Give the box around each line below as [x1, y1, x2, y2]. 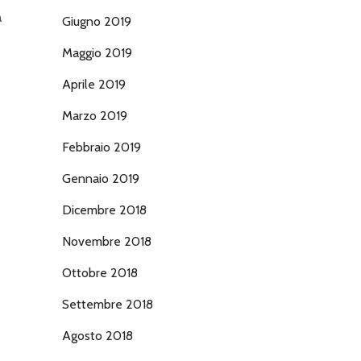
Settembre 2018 [62, 297, 153, 312]
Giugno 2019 [62, 14, 131, 29]
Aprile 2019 [62, 77, 126, 92]
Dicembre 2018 [62, 202, 147, 218]
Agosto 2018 [62, 328, 133, 343]
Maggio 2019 [62, 45, 132, 60]
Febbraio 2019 [62, 139, 141, 155]
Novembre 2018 [62, 234, 151, 249]
